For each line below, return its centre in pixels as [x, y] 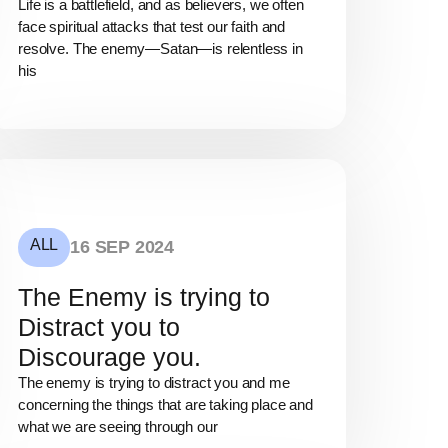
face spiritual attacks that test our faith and [152, 27]
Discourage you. [109, 356]
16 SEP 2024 [122, 246]
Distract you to [99, 326]
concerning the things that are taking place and [165, 404]
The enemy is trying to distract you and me [154, 382]
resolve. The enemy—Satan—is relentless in [160, 49]
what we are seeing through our [118, 426]
